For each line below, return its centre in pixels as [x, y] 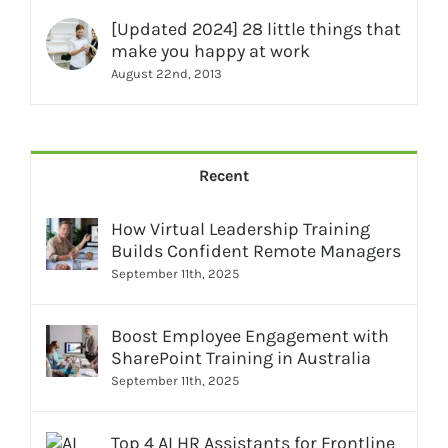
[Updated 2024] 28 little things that [256, 28]
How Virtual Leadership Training [240, 228]
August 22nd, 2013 [166, 73]
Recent [224, 175]
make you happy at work [210, 50]
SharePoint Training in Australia [241, 357]
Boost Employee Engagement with [250, 335]
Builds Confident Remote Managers [256, 250]
